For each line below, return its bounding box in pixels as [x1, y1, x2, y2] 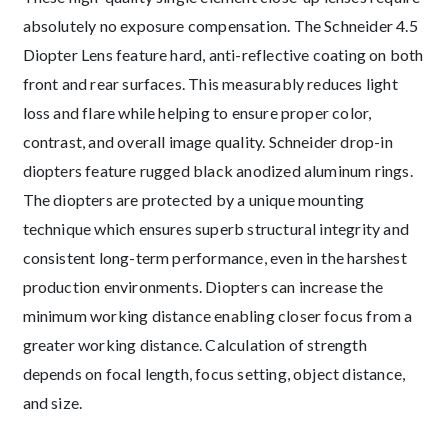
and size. [22, 393, 83, 413]
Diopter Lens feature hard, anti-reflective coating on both [22, 45, 424, 65]
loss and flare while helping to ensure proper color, [22, 103, 372, 123]
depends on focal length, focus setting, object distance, [22, 364, 406, 384]
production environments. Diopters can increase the [22, 277, 384, 297]
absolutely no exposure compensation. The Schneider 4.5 [22, 16, 418, 36]
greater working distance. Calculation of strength [22, 335, 367, 355]
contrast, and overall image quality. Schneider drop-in [22, 132, 393, 152]
